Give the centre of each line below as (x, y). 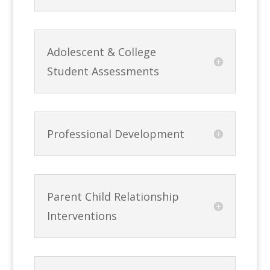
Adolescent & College (102, 52)
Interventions (82, 215)
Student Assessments (103, 71)
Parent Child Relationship (113, 196)
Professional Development (116, 133)
